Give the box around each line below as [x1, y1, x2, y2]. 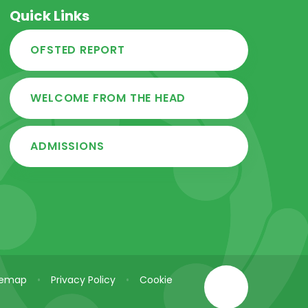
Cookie [140, 273, 173, 287]
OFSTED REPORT [30, 42, 125, 58]
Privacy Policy [51, 273, 116, 287]
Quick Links [10, 6, 90, 26]
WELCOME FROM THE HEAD [30, 90, 186, 107]
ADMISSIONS [30, 138, 104, 155]
